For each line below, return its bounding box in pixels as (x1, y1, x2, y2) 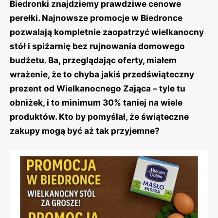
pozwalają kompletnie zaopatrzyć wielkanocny (10, 27, 204, 37)
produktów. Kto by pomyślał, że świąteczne (10, 111, 189, 122)
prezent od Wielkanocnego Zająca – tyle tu (10, 83, 185, 93)
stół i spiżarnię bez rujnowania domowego (10, 41, 185, 51)
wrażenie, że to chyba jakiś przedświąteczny (10, 69, 194, 79)
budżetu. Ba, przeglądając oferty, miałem (10, 55, 177, 65)
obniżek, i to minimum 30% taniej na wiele (10, 97, 182, 108)
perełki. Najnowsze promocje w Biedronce (10, 13, 182, 23)
